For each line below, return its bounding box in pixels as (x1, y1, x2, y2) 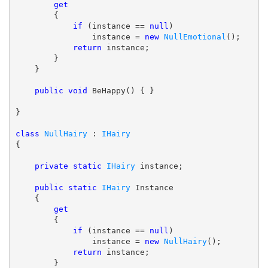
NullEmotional (163, 32, 226, 42)
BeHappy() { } (87, 86, 154, 96)
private (34, 162, 68, 171)
